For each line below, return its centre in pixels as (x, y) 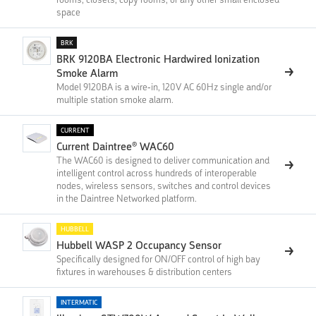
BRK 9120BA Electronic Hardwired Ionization (158, 60)
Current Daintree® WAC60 (115, 147)
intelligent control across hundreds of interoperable (157, 173)
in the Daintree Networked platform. (127, 199)
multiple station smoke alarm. (115, 100)
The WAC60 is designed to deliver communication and (163, 160)
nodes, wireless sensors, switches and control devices (164, 186)
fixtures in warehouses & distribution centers (144, 272)
